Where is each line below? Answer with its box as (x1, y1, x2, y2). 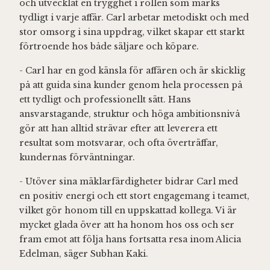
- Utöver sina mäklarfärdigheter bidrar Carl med (19, 175, 238, 187)
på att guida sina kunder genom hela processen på (19, 79, 242, 90)
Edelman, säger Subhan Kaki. (19, 248, 148, 259)
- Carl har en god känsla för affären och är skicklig (19, 64, 245, 76)
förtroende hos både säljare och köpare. (19, 40, 199, 52)
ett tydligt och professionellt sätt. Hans (19, 93, 191, 105)
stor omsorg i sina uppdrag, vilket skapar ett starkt (19, 26, 245, 37)
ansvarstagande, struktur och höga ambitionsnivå (19, 108, 240, 119)
